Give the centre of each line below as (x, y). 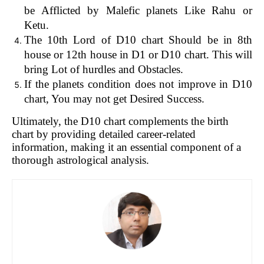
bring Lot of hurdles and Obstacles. (105, 70)
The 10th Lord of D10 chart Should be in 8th (138, 40)
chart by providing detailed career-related (104, 134)
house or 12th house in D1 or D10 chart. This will (138, 55)
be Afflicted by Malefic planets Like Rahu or (138, 11)
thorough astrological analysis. (80, 160)
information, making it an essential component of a (126, 147)
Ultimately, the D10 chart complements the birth (120, 121)
